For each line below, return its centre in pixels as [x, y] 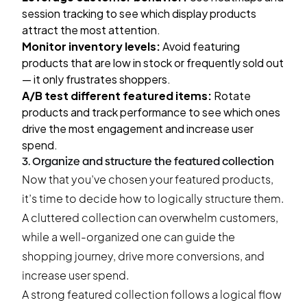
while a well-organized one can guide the [128, 237]
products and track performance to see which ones [151, 112]
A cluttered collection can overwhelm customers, [150, 218]
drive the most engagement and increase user [138, 128]
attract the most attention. [91, 30]
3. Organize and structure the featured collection [148, 161]
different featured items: [140, 96]
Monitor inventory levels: [91, 46]
